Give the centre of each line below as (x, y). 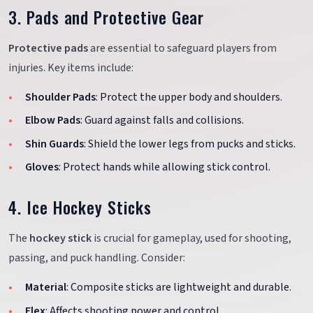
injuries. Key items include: (71, 67)
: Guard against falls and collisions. (162, 121)
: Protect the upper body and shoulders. (189, 97)
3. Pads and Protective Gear (107, 17)
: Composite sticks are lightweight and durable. (179, 287)
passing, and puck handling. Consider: (97, 258)
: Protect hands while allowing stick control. (165, 167)
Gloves (42, 167)
